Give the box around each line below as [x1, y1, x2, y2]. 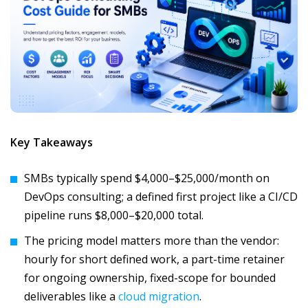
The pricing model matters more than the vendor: [24, 233, 279, 248]
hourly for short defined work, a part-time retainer [24, 252, 285, 267]
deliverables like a [24, 289, 118, 304]
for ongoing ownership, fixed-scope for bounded [24, 270, 276, 285]
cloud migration [118, 289, 199, 304]
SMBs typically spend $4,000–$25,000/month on [24, 170, 269, 186]
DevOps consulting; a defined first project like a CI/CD [24, 189, 298, 204]
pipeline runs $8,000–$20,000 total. [24, 208, 203, 223]
